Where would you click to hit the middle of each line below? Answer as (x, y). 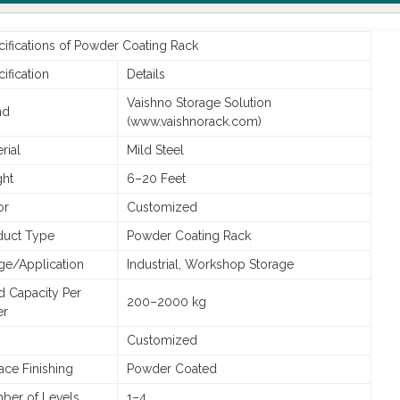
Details (146, 74)
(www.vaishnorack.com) (194, 121)
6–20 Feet (156, 179)
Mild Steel (155, 150)
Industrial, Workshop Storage (210, 264)
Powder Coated (172, 369)
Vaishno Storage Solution (199, 103)
